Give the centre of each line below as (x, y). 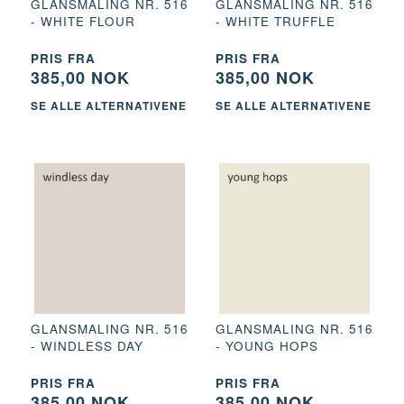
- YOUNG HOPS (267, 345)
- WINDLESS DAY (87, 345)
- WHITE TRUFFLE (275, 22)
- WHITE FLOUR (83, 22)
